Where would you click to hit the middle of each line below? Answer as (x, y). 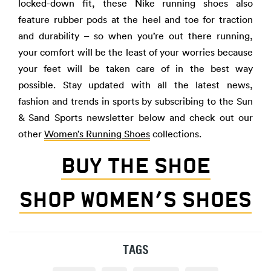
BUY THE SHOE (135, 165)
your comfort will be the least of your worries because (135, 52)
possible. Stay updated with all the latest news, (135, 84)
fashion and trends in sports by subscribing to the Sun (135, 101)
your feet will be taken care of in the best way (135, 68)
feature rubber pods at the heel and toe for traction (135, 19)
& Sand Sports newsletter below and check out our (135, 117)
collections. (176, 133)
